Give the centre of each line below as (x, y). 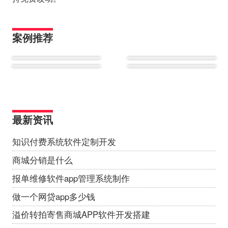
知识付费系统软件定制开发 (64, 141)
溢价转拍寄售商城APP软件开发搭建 (81, 215)
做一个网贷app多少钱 (53, 196)
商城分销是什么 (42, 160)
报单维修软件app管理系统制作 (71, 178)
